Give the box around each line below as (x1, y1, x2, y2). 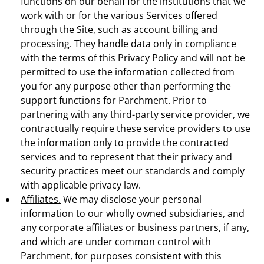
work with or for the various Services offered (21, 8, 217, 22)
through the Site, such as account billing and (21, 22, 218, 36)
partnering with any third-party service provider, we (21, 107, 250, 121)
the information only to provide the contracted (21, 136, 229, 149)
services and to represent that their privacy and (21, 150, 232, 163)
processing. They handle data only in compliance (21, 37, 236, 50)
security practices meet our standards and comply (21, 164, 245, 177)
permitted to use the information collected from (21, 65, 235, 78)
